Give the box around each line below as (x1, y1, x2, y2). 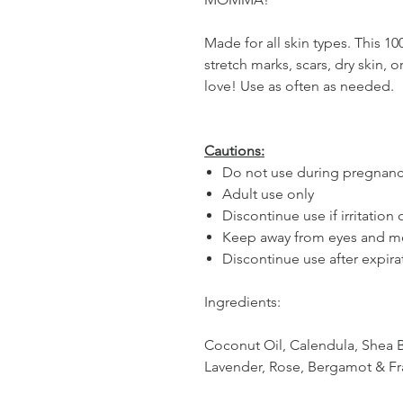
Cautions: (204, 141, 264, 159)
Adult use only (222, 184, 314, 202)
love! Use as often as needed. (204, 76, 394, 94)
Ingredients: (204, 292, 281, 310)
